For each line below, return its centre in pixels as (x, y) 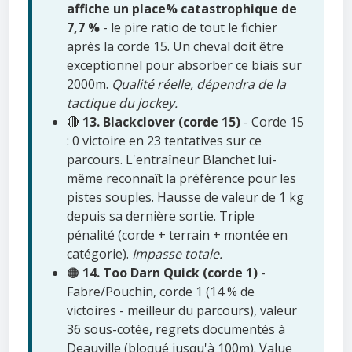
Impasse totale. (177, 254)
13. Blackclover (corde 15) (161, 122)
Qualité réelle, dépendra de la (199, 84)
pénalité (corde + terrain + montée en (177, 235)
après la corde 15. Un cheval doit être (175, 47)
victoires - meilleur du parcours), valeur (182, 311)
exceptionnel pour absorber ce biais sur (184, 66)
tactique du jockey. (122, 103)
